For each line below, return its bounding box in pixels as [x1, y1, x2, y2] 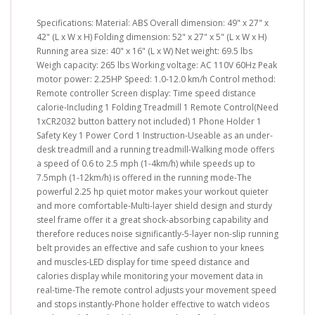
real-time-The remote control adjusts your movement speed [37, 283, 276, 296]
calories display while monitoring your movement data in [37, 269, 263, 282]
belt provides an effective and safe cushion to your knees [37, 241, 264, 254]
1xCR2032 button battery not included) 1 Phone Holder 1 [37, 115, 262, 127]
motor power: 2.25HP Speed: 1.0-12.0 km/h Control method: [37, 72, 276, 85]
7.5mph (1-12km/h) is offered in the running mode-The [37, 171, 252, 184]
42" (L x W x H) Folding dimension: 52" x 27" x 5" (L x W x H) [37, 30, 266, 43]
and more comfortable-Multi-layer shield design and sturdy [37, 199, 272, 212]
